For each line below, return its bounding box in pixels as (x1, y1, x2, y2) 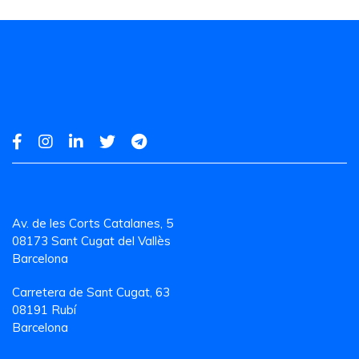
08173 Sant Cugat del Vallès (12, 233, 171, 249)
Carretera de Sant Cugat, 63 (12, 284, 170, 300)
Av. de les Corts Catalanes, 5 (12, 216, 173, 232)
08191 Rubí (12, 301, 76, 317)
